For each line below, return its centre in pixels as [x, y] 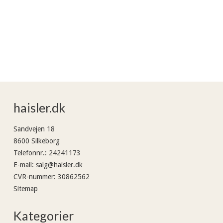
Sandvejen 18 [34, 129]
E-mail [23, 165]
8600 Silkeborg [37, 141]
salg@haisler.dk [59, 165]
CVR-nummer [34, 177]
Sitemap [26, 189]
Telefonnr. [29, 153]
